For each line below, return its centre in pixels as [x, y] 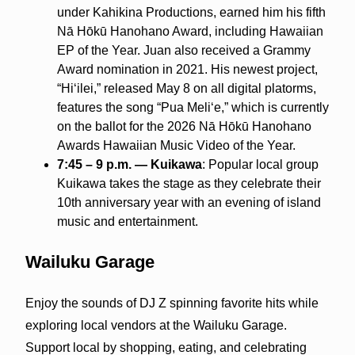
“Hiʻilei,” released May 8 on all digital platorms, [186, 88]
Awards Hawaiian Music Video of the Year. [176, 145]
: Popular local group [260, 164]
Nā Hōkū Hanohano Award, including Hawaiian [190, 31]
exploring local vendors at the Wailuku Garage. [156, 325]
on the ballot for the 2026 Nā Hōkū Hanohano [184, 126]
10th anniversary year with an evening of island [189, 202]
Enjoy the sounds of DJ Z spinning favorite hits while [172, 303]
